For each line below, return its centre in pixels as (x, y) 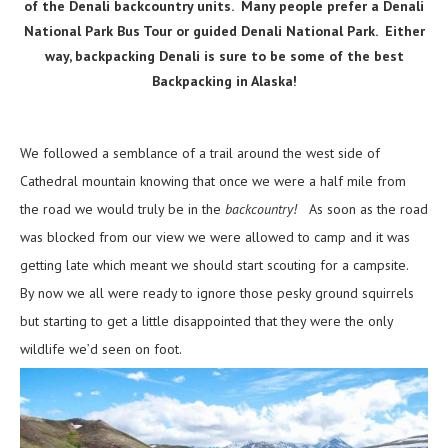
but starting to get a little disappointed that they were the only (206, 320)
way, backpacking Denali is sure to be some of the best (224, 55)
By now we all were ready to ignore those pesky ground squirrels (217, 292)
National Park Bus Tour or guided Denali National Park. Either (224, 30)
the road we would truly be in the (122, 208)
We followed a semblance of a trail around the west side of (200, 152)
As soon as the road (362, 208)
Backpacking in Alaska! (224, 80)
